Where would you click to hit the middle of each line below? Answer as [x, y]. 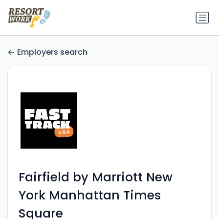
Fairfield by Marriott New [95, 177]
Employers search [52, 52]
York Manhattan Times [89, 196]
